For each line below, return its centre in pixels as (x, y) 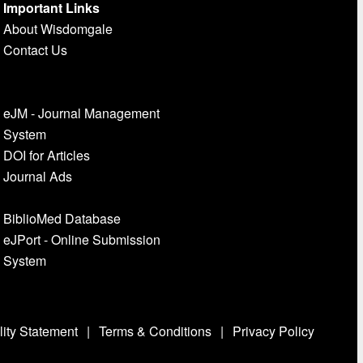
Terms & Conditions (155, 331)
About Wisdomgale (58, 29)
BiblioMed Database (62, 219)
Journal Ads (37, 177)
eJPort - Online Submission (81, 240)
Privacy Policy (273, 331)
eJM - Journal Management (81, 113)
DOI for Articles (46, 156)
